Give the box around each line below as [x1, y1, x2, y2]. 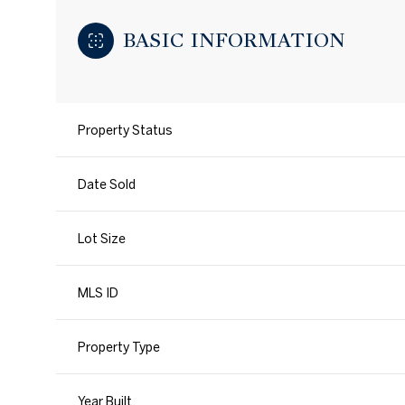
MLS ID [78, 286, 118, 300]
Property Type [78, 340, 160, 354]
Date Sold [78, 177, 136, 192]
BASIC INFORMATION [123, 28, 345, 52]
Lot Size [78, 231, 126, 246]
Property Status [78, 123, 173, 137]
